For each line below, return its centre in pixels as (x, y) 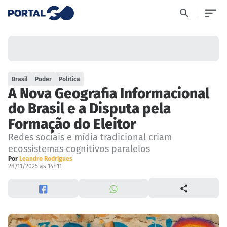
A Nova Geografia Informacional (109, 94)
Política (70, 79)
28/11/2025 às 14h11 (35, 166)
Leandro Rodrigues (46, 159)
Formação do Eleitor (72, 124)
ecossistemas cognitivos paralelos (79, 149)
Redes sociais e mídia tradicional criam (90, 138)
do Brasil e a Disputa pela (89, 109)
